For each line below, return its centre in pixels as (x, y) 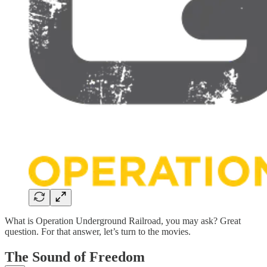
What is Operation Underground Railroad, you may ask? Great (123, 221)
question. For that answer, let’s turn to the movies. (98, 232)
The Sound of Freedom (75, 257)
